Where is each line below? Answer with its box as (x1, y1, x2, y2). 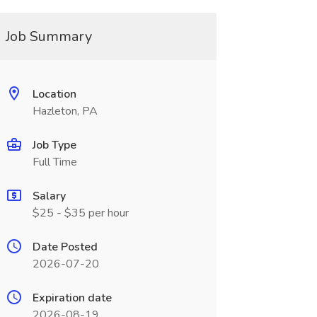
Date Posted (32, 239, 98, 255)
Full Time (32, 154, 77, 170)
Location (32, 86, 76, 102)
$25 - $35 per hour (32, 205, 129, 221)
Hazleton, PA (32, 103, 98, 119)
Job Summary (5, 27, 92, 46)
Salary (32, 188, 66, 204)
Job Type (32, 137, 76, 153)
